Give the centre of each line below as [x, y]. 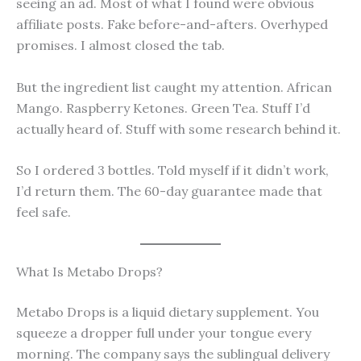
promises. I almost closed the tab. [120, 45]
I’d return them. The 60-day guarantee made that [169, 191]
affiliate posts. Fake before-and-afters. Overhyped [172, 24]
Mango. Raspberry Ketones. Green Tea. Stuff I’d [163, 108]
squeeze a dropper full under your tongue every [164, 332]
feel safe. [44, 212]
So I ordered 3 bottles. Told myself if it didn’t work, [172, 170]
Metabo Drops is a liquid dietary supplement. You [168, 311]
